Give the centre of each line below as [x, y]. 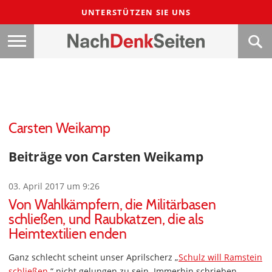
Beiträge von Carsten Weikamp [106, 157]
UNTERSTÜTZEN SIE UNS [136, 12]
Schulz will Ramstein [220, 257]
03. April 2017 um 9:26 [54, 186]
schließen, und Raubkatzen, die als [106, 219]
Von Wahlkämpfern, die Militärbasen [112, 205]
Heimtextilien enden [68, 234]
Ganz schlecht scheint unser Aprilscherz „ [93, 257]
